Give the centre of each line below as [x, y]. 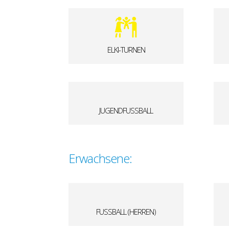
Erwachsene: [100, 158]
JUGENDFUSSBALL [125, 111]
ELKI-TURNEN [126, 49]
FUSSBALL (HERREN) [125, 211]
